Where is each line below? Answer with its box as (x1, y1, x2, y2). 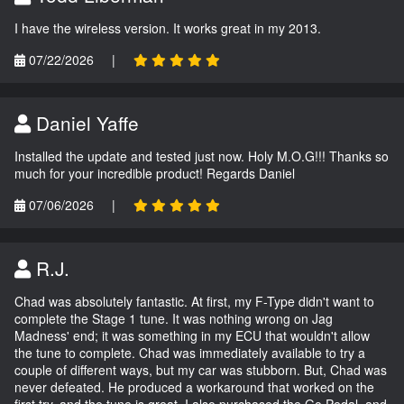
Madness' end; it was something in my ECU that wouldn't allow (14, 326, 370, 345)
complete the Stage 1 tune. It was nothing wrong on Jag (14, 309, 333, 328)
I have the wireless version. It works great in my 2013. (14, 19, 321, 38)
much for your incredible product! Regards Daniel (14, 164, 295, 183)
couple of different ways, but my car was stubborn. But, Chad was (14, 361, 387, 380)
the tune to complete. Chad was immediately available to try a (14, 344, 365, 363)
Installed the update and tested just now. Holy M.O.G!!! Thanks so (14, 147, 389, 166)
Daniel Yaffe (31, 109, 139, 137)
